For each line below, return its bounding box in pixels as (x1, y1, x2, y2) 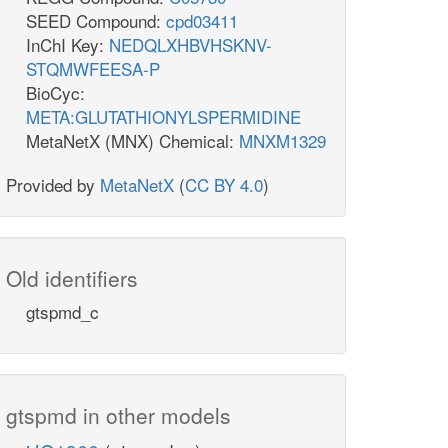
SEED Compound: (26, 8, 166, 34)
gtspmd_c (26, 299, 99, 325)
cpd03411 (166, 8, 238, 34)
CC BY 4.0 (185, 172, 263, 198)
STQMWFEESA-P (26, 56, 160, 82)
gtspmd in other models (6, 400, 231, 431)
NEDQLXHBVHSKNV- (109, 32, 272, 58)
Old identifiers (6, 263, 138, 294)
